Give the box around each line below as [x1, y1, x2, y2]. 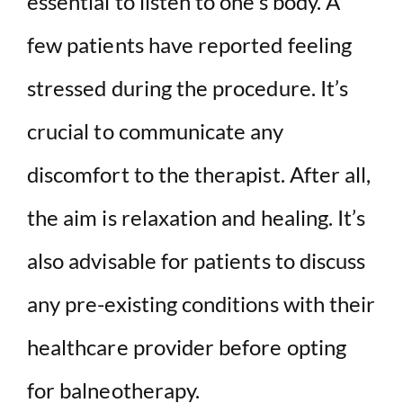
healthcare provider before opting [27, 333, 346, 360]
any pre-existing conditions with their [27, 290, 376, 317]
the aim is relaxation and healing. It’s [27, 203, 366, 230]
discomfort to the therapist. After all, [27, 160, 372, 187]
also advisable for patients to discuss [27, 246, 366, 273]
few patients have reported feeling [27, 31, 353, 58]
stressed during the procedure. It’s [27, 74, 349, 101]
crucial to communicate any [27, 117, 284, 144]
